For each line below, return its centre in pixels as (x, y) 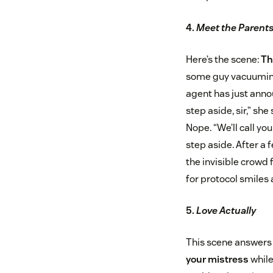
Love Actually (226, 211)
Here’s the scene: (223, 60)
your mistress (217, 260)
